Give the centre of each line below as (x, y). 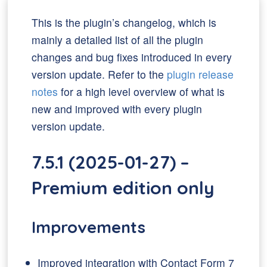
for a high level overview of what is (142, 91)
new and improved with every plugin (117, 109)
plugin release (201, 74)
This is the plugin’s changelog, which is (124, 22)
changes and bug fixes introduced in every (132, 57)
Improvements (89, 227)
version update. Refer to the (100, 74)
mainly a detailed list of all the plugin (118, 40)
